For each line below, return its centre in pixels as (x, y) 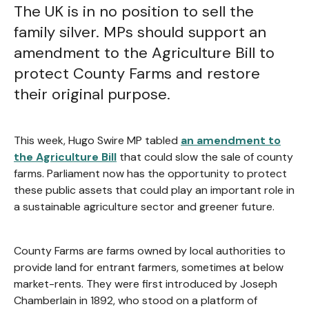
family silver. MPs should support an (140, 32)
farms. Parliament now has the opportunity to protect (150, 173)
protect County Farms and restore (137, 73)
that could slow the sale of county (205, 157)
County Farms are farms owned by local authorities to (150, 251)
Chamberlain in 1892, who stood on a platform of (136, 300)
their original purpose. (92, 94)
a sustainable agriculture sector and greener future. (144, 207)
